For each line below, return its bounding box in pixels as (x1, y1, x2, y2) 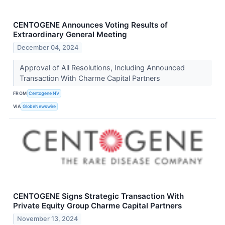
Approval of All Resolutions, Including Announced (19, 63, 185, 72)
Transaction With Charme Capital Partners (19, 73, 162, 82)
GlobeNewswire (23, 103, 56, 109)
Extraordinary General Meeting (13, 30, 127, 40)
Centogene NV (29, 90, 60, 96)
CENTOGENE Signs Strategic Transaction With (13, 191, 184, 201)
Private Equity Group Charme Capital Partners (13, 200, 182, 210)
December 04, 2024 (17, 43, 79, 51)
